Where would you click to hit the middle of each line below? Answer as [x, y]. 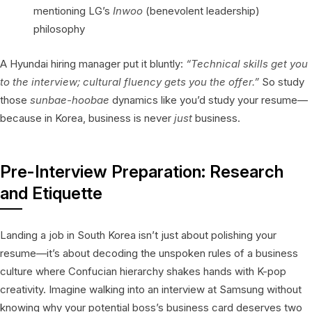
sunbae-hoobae [70, 100]
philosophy [59, 29]
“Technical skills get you [247, 63]
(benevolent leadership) [201, 10]
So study [282, 81]
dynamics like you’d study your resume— [209, 100]
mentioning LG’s [73, 10]
